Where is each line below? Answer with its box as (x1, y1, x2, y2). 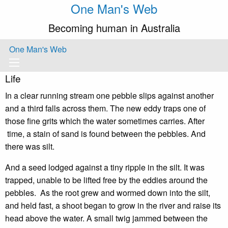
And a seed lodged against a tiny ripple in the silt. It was (5, 161, 205, 173)
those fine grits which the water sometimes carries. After (5, 115, 205, 127)
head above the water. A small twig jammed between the (5, 212, 208, 224)
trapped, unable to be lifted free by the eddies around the (5, 174, 208, 186)
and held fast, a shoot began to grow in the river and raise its (5, 199, 221, 211)
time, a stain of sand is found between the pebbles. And (5, 128, 206, 139)
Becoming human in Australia (48, 20, 180, 35)
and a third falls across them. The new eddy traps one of (5, 102, 206, 114)
